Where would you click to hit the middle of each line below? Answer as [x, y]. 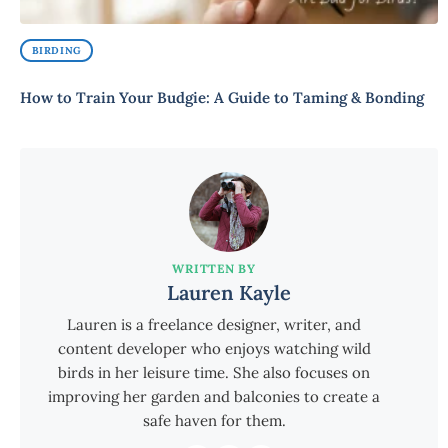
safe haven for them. [214, 421]
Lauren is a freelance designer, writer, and [214, 325]
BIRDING [56, 50]
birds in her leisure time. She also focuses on [214, 373]
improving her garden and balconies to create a [214, 397]
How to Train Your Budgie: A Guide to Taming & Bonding [222, 98]
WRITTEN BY [214, 269]
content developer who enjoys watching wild [214, 349]
